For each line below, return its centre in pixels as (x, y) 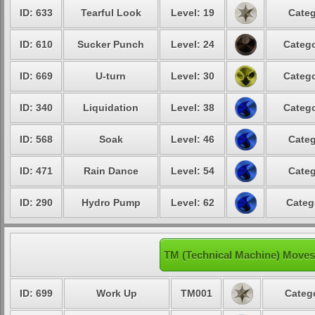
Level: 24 (192, 44)
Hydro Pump (111, 202)
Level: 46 (192, 139)
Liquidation (111, 108)
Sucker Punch (111, 44)
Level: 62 (192, 202)
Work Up (117, 293)
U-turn (111, 76)
